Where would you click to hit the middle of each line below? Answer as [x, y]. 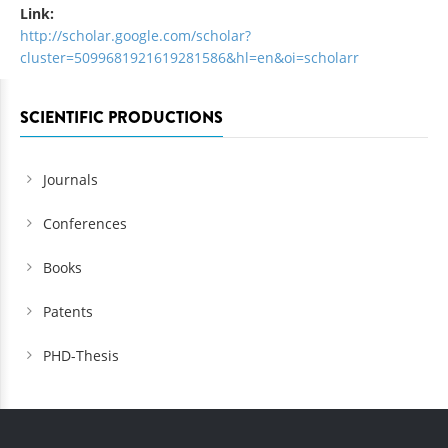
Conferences [85, 224]
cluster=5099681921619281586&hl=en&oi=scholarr [189, 58]
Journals [70, 180]
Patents [68, 312]
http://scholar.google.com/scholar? [135, 36]
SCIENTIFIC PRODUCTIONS [121, 118]
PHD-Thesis [81, 356]
